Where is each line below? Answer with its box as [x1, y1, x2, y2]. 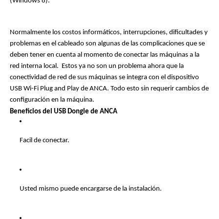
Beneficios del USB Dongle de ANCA [10, 108, 117, 115]
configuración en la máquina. [10, 96, 96, 104]
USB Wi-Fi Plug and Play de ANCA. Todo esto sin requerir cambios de [10, 85, 209, 92]
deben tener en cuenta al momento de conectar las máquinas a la [10, 51, 199, 59]
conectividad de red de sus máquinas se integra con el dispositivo [10, 73, 199, 81]
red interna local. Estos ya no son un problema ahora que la [10, 62, 184, 70]
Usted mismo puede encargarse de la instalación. [20, 185, 162, 193]
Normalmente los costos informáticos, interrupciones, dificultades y [10, 28, 208, 36]
